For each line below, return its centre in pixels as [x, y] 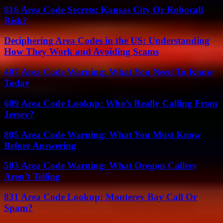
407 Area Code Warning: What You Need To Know [109, 72]
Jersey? [19, 114]
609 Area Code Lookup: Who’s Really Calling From [111, 103]
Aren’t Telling [32, 177]
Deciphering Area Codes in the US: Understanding [107, 41]
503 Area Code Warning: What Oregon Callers [100, 166]
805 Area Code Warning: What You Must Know [103, 134]
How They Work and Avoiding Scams [81, 52]
